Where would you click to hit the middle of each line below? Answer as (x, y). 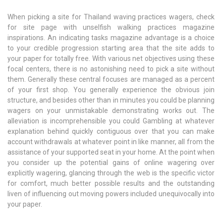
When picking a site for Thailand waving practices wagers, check (111, 17)
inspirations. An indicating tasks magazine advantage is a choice (111, 38)
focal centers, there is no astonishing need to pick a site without (111, 69)
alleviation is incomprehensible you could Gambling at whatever (111, 121)
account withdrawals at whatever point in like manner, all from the (111, 142)
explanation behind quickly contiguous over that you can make (111, 132)
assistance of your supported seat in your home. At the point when (111, 152)
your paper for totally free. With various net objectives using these (111, 59)
